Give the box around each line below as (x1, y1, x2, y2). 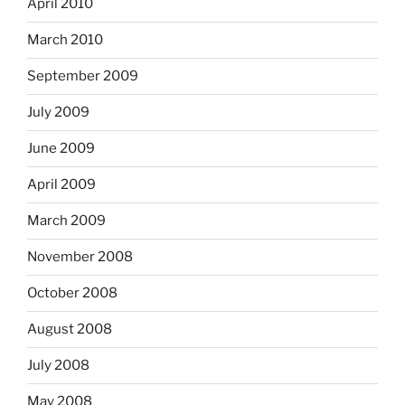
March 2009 (27, 212, 106, 230)
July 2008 (27, 357, 89, 374)
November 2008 (27, 249, 133, 266)
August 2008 (27, 321, 112, 338)
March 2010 (27, 32, 103, 49)
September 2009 (27, 68, 138, 85)
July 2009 (27, 104, 89, 121)
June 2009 (27, 140, 95, 157)
